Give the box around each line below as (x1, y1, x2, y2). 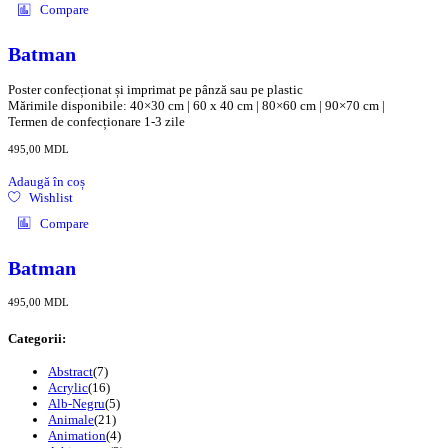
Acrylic (48, 379, 88, 395)
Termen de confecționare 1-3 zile (8, 113, 185, 129)
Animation (48, 427, 106, 443)
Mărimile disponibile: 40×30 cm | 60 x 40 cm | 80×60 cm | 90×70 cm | (8, 97, 385, 113)
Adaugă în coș (8, 173, 85, 189)
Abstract (48, 363, 93, 379)
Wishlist (29, 189, 74, 205)
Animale (48, 411, 94, 427)
